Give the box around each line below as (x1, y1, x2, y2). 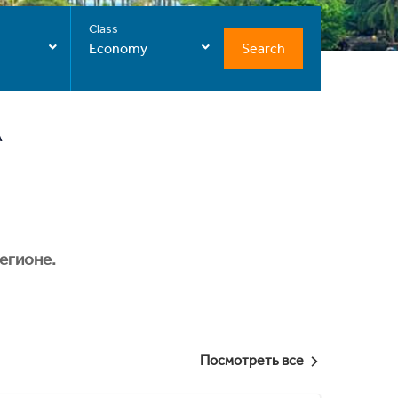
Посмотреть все (200, 351, 304, 369)
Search (242, 39, 286, 57)
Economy (88, 40, 147, 57)
